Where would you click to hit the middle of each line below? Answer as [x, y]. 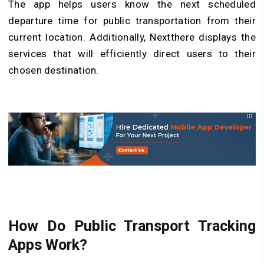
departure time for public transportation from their [132, 21]
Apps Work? [48, 245]
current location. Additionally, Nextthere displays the [132, 37]
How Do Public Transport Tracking [132, 226]
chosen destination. [54, 70]
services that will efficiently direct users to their [132, 54]
